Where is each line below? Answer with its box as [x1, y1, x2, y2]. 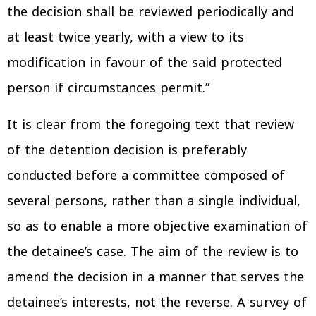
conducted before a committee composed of [7, 163, 285, 188]
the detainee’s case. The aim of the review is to [7, 239, 298, 264]
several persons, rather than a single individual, [7, 188, 300, 213]
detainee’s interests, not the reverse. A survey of [7, 290, 307, 315]
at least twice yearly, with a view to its [7, 25, 244, 49]
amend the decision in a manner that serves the [7, 265, 304, 289]
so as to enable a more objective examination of [7, 214, 308, 238]
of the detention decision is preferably [7, 138, 247, 162]
